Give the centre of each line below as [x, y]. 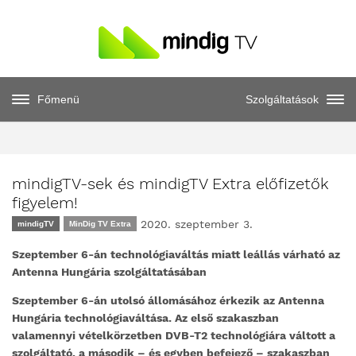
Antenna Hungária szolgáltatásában [109, 272]
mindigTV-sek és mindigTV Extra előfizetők [170, 184]
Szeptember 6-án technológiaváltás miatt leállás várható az [176, 254]
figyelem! [45, 203]
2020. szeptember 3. [197, 224]
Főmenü [58, 99]
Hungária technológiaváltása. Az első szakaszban [145, 318]
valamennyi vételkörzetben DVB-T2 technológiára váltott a [174, 335]
